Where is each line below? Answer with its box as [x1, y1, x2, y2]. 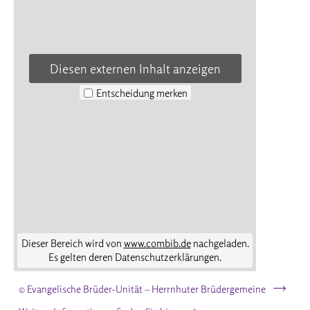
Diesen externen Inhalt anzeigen [49, 60, 221, 76]
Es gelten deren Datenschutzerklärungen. [48, 250, 221, 264]
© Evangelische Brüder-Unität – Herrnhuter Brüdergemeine [19, 283, 266, 295]
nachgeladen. [190, 237, 249, 250]
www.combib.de [123, 237, 191, 250]
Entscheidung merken [95, 86, 188, 100]
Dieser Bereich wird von [21, 237, 124, 250]
